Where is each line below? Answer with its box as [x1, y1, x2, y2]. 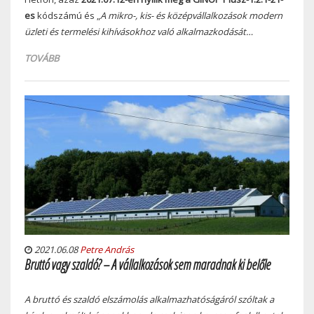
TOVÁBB [25, 52, 59, 65]
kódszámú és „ [35, 9, 100, 22]
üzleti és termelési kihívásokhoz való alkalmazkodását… [25, 25, 253, 39]
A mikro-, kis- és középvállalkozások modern [100, 9, 282, 22]
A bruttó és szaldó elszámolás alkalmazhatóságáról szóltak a [25, 292, 274, 306]
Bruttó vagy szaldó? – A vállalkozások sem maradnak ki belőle [25, 254, 271, 274]
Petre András [80, 243, 134, 256]
